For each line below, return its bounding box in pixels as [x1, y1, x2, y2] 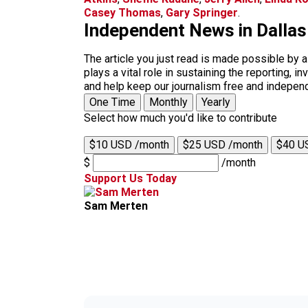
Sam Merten [84, 199, 148, 212]
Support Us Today [84, 172, 177, 185]
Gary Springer [166, 6, 238, 19]
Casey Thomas [84, 6, 161, 19]
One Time [89, 96, 135, 109]
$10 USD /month [89, 138, 169, 151]
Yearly [201, 96, 230, 109]
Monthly [149, 96, 188, 109]
